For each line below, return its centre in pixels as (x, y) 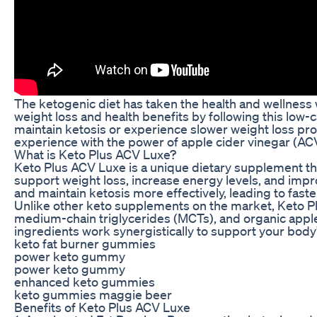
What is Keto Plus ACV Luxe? (95, 154)
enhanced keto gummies (85, 281)
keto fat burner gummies (85, 243)
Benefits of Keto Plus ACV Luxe (102, 307)
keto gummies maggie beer (93, 294)
